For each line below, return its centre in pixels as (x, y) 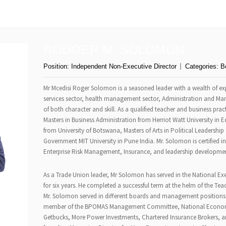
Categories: (203, 66)
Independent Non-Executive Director (124, 66)
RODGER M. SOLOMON (114, 49)
